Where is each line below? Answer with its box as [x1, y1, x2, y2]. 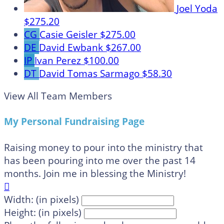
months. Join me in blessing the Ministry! [4, 166, 186, 180]
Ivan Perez [34, 54, 83, 67]
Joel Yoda [176, 2, 217, 15]
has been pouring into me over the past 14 [4, 153, 195, 167]
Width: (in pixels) [4, 192, 79, 206]
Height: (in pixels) [4, 205, 81, 219]
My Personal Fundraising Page [4, 115, 144, 128]
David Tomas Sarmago [39, 67, 142, 80]
